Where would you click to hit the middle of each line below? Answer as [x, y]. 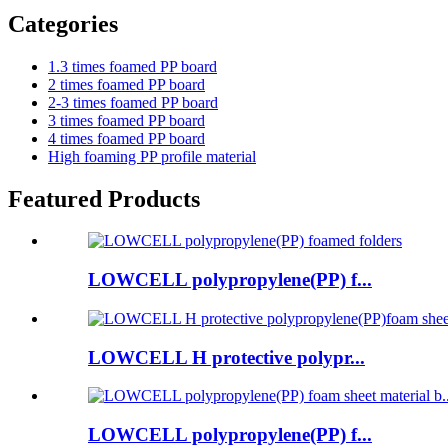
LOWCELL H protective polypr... [226, 357]
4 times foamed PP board [126, 138]
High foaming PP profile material [152, 156]
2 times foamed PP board [126, 84]
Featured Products [104, 198]
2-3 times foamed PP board [133, 102]
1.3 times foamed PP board [132, 66]
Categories [63, 23]
